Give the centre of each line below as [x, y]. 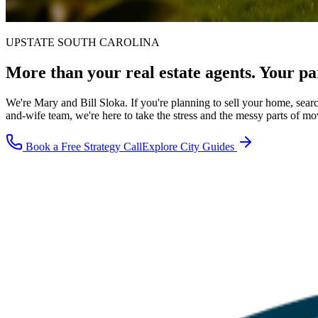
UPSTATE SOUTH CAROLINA [83, 42]
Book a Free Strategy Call [82, 146]
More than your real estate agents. [132, 72]
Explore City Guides [190, 146]
